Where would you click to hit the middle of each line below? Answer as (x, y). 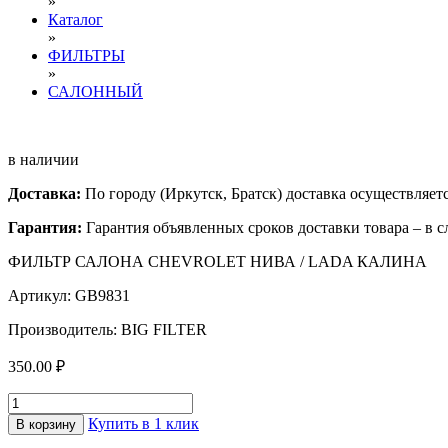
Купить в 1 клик (143, 423)
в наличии (43, 159)
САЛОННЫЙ (95, 91)
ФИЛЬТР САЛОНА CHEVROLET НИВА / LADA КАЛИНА (217, 261)
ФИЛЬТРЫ (86, 55)
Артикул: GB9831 (69, 295)
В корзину (46, 424)
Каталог (75, 19)
